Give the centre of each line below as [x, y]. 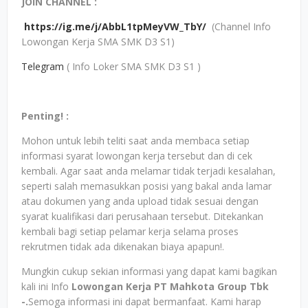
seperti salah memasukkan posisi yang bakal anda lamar [146, 186]
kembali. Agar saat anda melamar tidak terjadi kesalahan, [148, 171]
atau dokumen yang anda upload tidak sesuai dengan [140, 201]
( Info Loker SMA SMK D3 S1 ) [134, 66]
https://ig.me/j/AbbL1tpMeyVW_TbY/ [115, 26]
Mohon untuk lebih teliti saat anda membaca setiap [135, 141]
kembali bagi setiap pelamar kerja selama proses [130, 231]
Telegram [44, 66]
